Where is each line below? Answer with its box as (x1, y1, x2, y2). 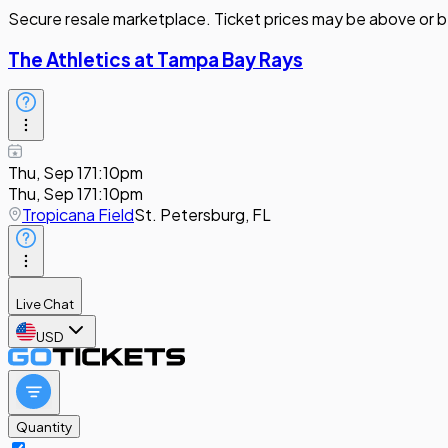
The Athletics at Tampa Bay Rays (8, 47, 303, 71)
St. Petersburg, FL (134, 204, 271, 226)
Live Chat (16, 295, 74, 313)
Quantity (16, 418, 72, 436)
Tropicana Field (22, 204, 134, 226)
